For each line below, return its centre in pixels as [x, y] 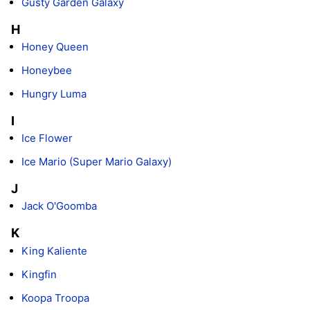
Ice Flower [47, 138]
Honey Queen [55, 47]
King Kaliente [54, 250]
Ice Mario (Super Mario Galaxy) [97, 162]
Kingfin [39, 274]
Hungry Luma [54, 94]
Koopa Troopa [55, 298]
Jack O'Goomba [59, 206]
